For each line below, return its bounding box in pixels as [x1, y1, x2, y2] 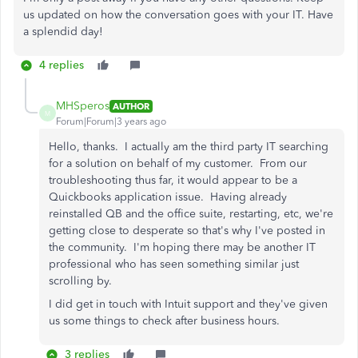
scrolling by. [49, 274, 112, 288]
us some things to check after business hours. [49, 314, 280, 328]
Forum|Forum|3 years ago [56, 116, 166, 127]
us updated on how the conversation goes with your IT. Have [23, 8, 333, 22]
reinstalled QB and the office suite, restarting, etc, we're [49, 207, 333, 221]
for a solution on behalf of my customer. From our [49, 157, 307, 170]
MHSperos [56, 99, 109, 113]
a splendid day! [23, 25, 106, 38]
